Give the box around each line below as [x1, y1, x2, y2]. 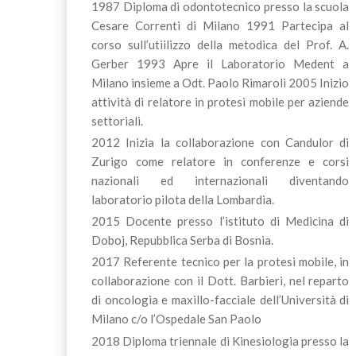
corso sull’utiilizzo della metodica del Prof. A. [91, 37, 350, 52]
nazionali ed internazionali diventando [91, 172, 350, 188]
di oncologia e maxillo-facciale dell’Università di [91, 292, 350, 308]
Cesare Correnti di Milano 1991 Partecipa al [91, 17, 350, 33]
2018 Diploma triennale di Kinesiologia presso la [91, 333, 350, 348]
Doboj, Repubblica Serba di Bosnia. [91, 233, 273, 248]
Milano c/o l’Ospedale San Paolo [91, 311, 261, 327]
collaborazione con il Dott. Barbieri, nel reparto [91, 273, 350, 288]
